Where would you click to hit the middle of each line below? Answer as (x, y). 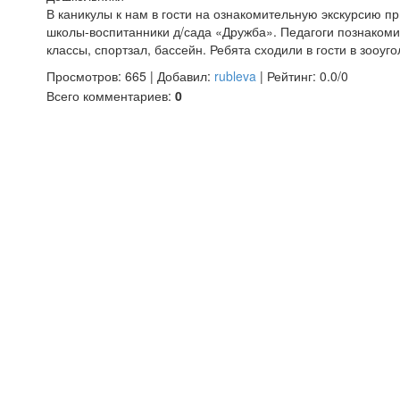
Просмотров (82, 76)
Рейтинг (290, 76)
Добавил (182, 76)
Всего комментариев (107, 96)
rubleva (235, 76)
